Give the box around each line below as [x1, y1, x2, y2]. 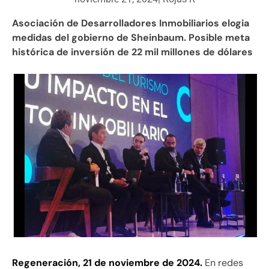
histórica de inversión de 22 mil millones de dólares [12, 45, 253, 58]
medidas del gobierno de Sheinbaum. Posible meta [12, 31, 250, 44]
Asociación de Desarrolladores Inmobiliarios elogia [12, 16, 249, 29]
